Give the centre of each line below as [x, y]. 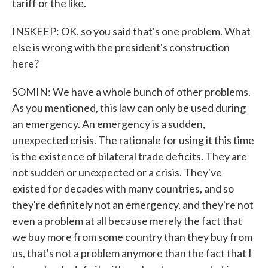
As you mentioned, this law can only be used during [129, 108]
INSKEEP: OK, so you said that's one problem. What [131, 31]
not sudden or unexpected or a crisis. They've [117, 172]
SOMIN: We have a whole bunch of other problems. [131, 92]
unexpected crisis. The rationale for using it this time [133, 140]
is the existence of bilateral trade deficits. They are [130, 156]
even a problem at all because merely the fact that [127, 221]
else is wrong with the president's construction [121, 47]
